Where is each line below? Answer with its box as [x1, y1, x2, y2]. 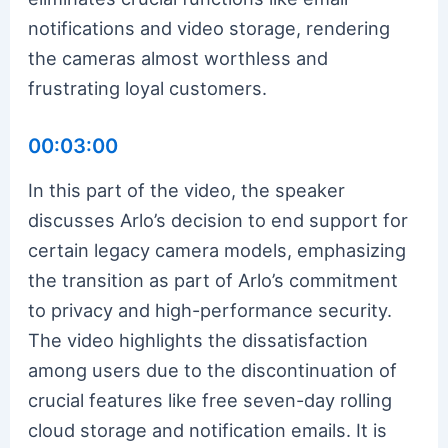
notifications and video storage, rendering [28, 16, 391, 39]
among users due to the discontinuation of [28, 358, 398, 381]
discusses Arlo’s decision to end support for [28, 208, 409, 231]
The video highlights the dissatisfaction [28, 328, 369, 351]
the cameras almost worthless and [28, 46, 329, 69]
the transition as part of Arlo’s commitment [28, 268, 399, 291]
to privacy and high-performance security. [28, 298, 393, 321]
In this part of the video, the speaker [28, 178, 346, 201]
